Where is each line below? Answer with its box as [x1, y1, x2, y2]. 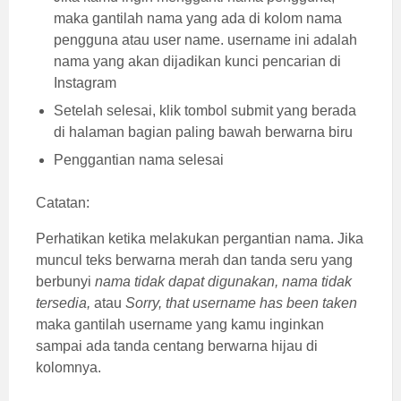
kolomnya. [36, 359, 101, 375]
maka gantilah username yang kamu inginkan [36, 316, 324, 332]
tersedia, [36, 294, 94, 311]
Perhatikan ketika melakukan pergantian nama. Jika [36, 230, 363, 246]
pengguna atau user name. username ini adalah [54, 31, 357, 47]
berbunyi [36, 273, 95, 289]
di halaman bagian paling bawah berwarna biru [54, 124, 353, 140]
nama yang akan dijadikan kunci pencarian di [54, 53, 341, 69]
